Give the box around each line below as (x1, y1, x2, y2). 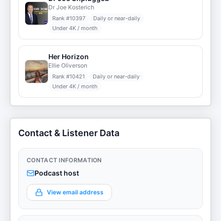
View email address (47, 188, 104, 196)
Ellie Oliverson (48, 62, 87, 69)
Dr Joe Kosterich (48, 3, 94, 11)
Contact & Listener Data (18, 128, 119, 138)
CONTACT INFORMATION (27, 156, 102, 164)
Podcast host (35, 169, 79, 177)
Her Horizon (48, 52, 89, 61)
